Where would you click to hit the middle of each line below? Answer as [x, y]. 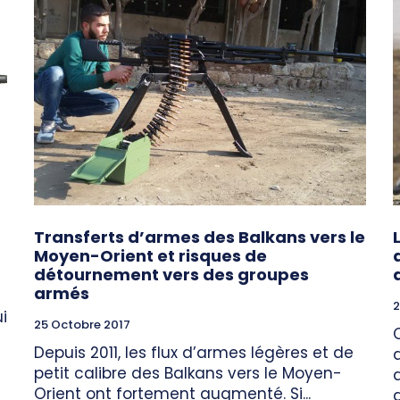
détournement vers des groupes [171, 274]
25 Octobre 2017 [82, 324]
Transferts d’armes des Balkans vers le [200, 237]
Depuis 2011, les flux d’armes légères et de [194, 352]
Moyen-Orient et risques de [150, 255]
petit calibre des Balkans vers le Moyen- [188, 373]
